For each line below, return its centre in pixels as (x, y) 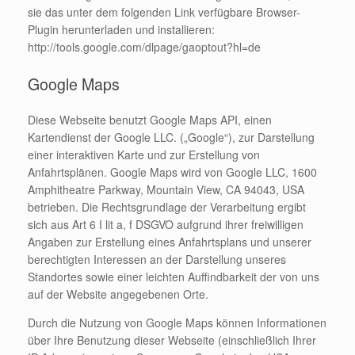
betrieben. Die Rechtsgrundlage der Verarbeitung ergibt (167, 207)
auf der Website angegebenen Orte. (118, 294)
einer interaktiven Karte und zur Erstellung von (144, 155)
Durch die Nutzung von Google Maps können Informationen (177, 323)
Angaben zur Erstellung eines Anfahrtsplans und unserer (170, 242)
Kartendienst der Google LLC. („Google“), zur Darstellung (171, 137)
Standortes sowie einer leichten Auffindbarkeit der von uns (174, 277)
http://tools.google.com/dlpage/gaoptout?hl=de (144, 47)
